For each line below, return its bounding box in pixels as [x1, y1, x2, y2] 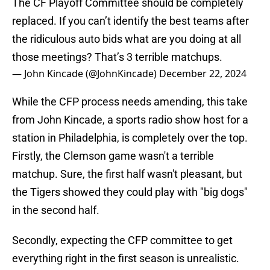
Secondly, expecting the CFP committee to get [12, 234, 233, 247]
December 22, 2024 [159, 67, 246, 81]
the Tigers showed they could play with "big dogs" [12, 186, 248, 199]
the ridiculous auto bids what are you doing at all [12, 33, 241, 46]
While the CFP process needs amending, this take [12, 95, 248, 108]
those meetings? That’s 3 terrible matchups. [12, 51, 222, 64]
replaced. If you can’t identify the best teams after [12, 14, 249, 28]
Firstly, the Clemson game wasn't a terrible [12, 149, 214, 163]
